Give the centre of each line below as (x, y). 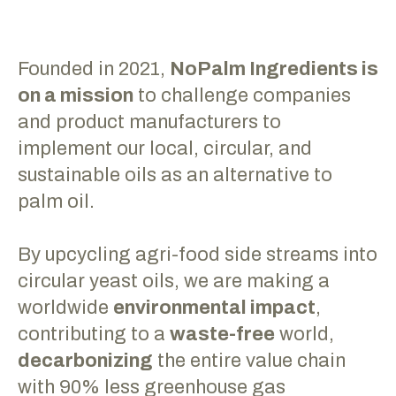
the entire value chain (249, 360)
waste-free (222, 334)
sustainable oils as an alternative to (175, 175)
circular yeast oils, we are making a (174, 281)
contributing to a (94, 334)
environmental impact (214, 307)
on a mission (76, 95)
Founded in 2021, (94, 69)
